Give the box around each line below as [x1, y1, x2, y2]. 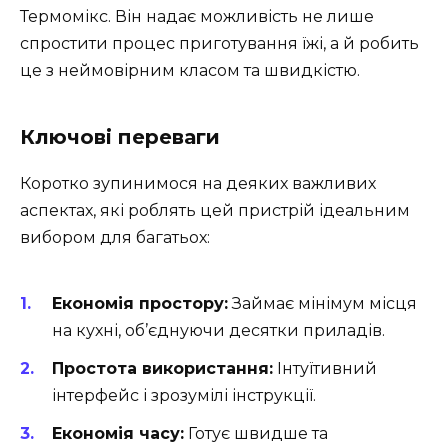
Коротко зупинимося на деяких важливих [20, 174, 376, 194]
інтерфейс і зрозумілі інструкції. [52, 386, 316, 405]
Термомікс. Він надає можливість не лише [20, 7, 374, 27]
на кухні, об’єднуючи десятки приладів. [52, 320, 385, 340]
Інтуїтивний [273, 359, 377, 378]
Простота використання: [52, 359, 273, 378]
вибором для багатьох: [20, 228, 210, 248]
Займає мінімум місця [228, 293, 417, 313]
